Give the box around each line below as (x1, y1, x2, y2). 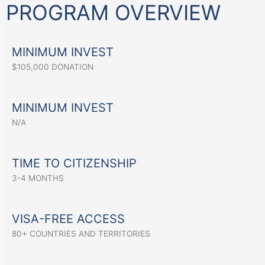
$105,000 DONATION (12, 62, 93, 72)
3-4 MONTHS (12, 173, 64, 183)
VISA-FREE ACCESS (12, 212, 125, 227)
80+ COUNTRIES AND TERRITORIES (12, 229, 150, 239)
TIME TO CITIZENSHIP (12, 156, 140, 171)
